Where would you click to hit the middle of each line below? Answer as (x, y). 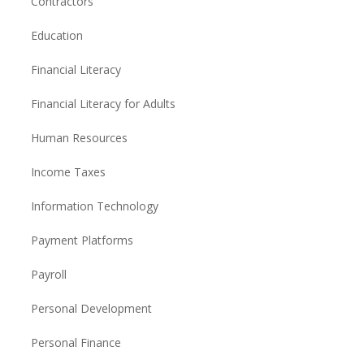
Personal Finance (76, 342)
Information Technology (94, 206)
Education (56, 35)
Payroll (48, 274)
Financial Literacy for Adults (103, 104)
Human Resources (79, 138)
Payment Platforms (82, 240)
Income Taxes (68, 172)
